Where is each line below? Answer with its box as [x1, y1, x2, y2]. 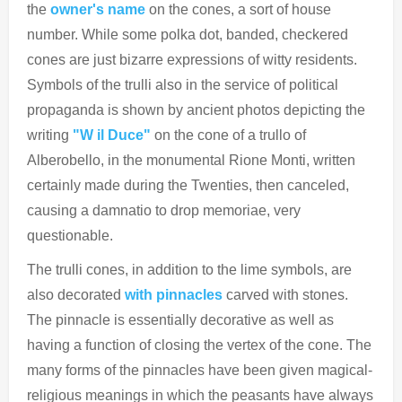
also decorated [27, 286, 125, 302]
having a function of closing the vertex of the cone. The [27, 336, 371, 353]
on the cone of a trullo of [151, 127, 306, 143]
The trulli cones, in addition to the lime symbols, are [27, 261, 352, 277]
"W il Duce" [73, 127, 151, 143]
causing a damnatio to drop [27, 202, 199, 218]
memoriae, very [203, 202, 301, 218]
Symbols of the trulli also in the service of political [27, 76, 338, 92]
